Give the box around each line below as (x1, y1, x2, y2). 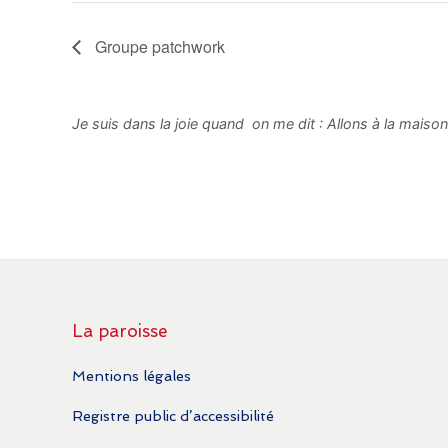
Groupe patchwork (91, 34, 225, 58)
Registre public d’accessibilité (72, 406, 274, 424)
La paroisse (72, 320, 167, 341)
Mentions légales (72, 367, 191, 385)
